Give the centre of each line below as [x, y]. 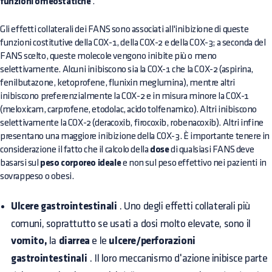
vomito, [29, 242]
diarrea [74, 242]
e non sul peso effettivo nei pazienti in [194, 163]
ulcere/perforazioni [152, 242]
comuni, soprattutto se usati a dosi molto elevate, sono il [131, 224]
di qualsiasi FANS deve [212, 150]
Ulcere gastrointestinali [64, 207]
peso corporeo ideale [81, 164]
